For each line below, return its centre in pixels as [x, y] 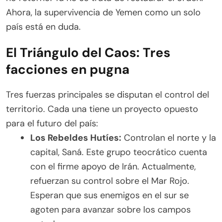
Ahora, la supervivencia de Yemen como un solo [103, 12]
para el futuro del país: [52, 123]
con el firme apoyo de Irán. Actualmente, [113, 166]
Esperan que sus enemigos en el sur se [110, 195]
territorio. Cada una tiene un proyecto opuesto [102, 109]
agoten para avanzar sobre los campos [111, 209]
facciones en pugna [68, 69]
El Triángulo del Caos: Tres [88, 52]
